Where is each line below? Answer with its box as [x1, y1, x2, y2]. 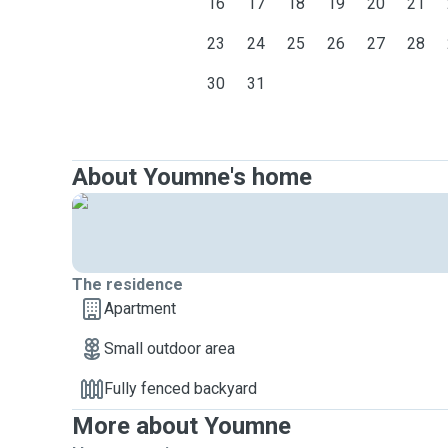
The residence [72, 275, 183, 294]
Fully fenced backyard [104, 379, 257, 398]
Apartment [104, 299, 176, 318]
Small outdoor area [104, 339, 235, 358]
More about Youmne [72, 412, 291, 440]
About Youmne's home [72, 163, 312, 191]
